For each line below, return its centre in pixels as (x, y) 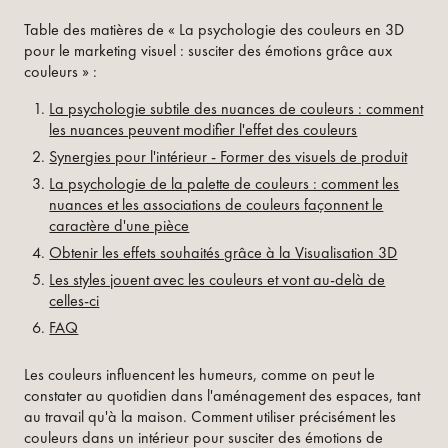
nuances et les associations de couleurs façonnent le (216, 204)
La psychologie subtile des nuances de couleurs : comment (236, 108)
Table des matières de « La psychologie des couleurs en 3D (214, 29)
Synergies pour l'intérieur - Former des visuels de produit (228, 156)
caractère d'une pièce (119, 225)
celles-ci (74, 300)
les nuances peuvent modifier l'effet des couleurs (203, 129)
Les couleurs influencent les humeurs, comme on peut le (199, 374)
